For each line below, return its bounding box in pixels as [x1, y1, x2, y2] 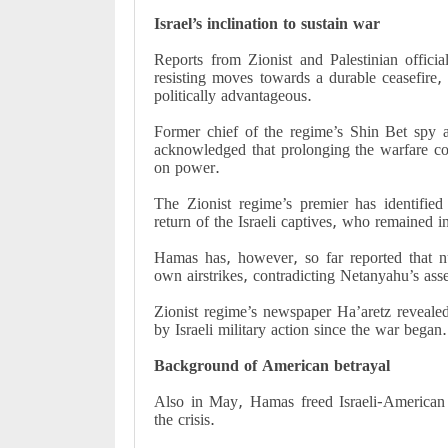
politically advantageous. [154, 86, 313, 105]
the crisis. [154, 410, 216, 429]
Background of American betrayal [154, 356, 391, 375]
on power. [154, 158, 221, 177]
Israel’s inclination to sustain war [154, 14, 381, 33]
